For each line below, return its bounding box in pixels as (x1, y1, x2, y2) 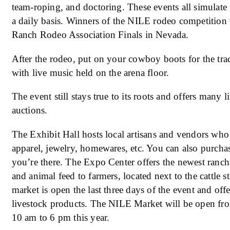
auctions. (11, 105, 48, 116)
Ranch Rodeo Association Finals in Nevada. (11, 29, 189, 41)
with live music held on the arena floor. (11, 67, 169, 78)
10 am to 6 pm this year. (11, 212, 110, 223)
